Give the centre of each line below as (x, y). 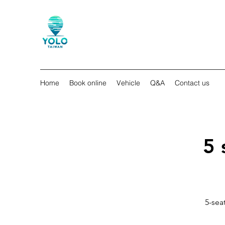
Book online (88, 83)
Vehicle (128, 83)
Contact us (192, 83)
